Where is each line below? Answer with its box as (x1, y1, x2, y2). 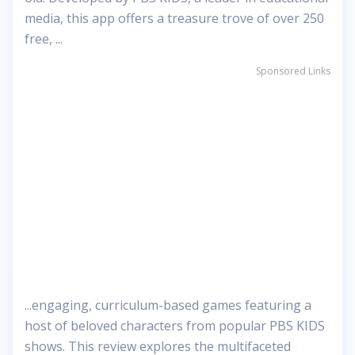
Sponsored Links (256, 64, 330, 78)
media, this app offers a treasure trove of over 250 (25, 10, 324, 27)
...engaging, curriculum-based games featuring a (25, 296, 311, 314)
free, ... (25, 30, 63, 48)
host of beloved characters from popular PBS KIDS (25, 317, 325, 334)
